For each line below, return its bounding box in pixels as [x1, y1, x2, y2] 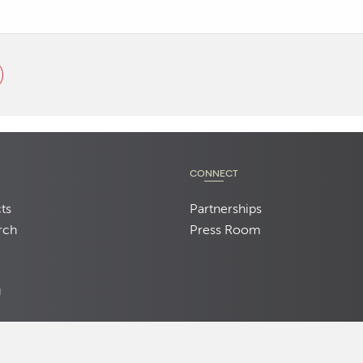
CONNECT [190, 169, 238, 180]
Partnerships [190, 203, 262, 217]
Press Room [190, 224, 261, 238]
